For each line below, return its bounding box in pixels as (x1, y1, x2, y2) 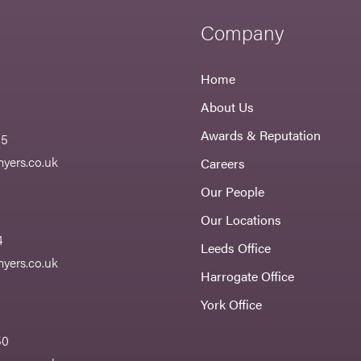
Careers (201, 153, 246, 172)
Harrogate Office (201, 266, 295, 285)
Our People (201, 181, 265, 201)
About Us (201, 97, 255, 116)
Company (201, 17, 284, 46)
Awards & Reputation (201, 125, 322, 144)
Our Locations (201, 210, 282, 229)
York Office (201, 294, 263, 313)
